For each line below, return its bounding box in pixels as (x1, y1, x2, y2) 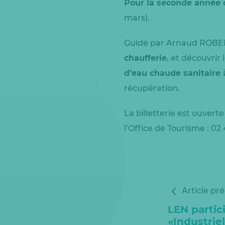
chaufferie (124, 53, 167, 63)
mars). (124, 13, 150, 23)
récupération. (124, 83, 180, 93)
